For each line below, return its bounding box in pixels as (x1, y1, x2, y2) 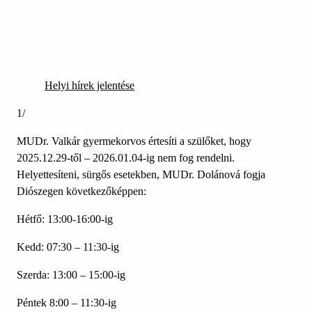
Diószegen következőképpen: (17, 185, 146, 198)
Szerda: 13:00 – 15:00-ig (17, 269, 125, 281)
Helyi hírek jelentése (45, 79, 134, 92)
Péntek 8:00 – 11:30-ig (17, 297, 116, 309)
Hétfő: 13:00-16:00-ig (17, 213, 113, 226)
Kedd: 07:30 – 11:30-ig (17, 241, 119, 253)
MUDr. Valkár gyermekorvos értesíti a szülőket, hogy (17, 135, 251, 148)
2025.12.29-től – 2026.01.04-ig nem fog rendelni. (17, 152, 235, 164)
